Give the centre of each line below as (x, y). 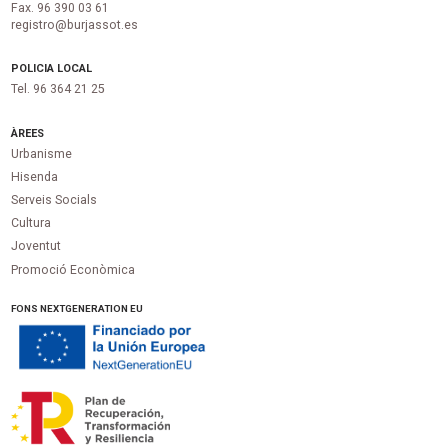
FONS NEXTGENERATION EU (77, 308)
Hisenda (35, 177)
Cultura (31, 223)
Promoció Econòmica (73, 269)
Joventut (36, 246)
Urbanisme (42, 154)
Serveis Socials (54, 200)
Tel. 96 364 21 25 (58, 89)
